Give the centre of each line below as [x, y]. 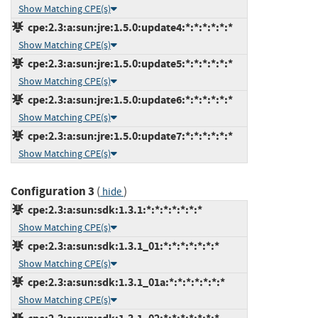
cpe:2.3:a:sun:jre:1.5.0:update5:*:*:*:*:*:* [128, 63]
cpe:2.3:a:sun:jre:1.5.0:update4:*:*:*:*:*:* [128, 27]
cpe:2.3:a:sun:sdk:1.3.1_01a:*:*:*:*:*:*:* [124, 282]
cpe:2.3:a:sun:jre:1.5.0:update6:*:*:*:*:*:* [128, 99]
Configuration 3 [53, 191]
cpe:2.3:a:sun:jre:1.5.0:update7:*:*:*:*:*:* [128, 136]
